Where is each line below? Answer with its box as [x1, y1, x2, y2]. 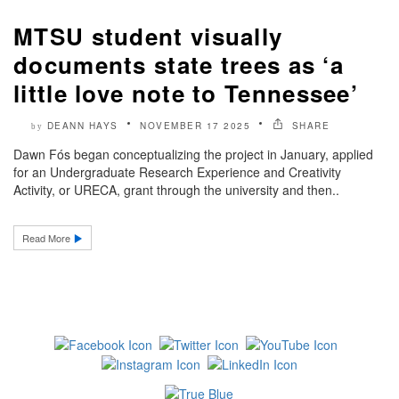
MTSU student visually [13, 19, 283, 53]
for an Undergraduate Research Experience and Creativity [13, 162, 341, 181]
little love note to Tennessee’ [13, 76, 358, 110]
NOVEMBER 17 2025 [140, 118, 250, 132]
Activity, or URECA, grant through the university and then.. [13, 180, 339, 199]
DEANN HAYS [46, 118, 118, 132]
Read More [22, 230, 73, 245]
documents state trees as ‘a [13, 47, 345, 81]
